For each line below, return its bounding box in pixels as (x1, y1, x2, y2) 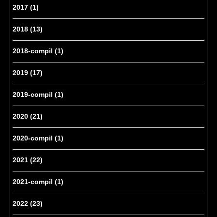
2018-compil (13, 47, 55, 55)
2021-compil (13, 178, 55, 186)
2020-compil (13, 134, 55, 142)
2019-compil (13, 91, 55, 99)
